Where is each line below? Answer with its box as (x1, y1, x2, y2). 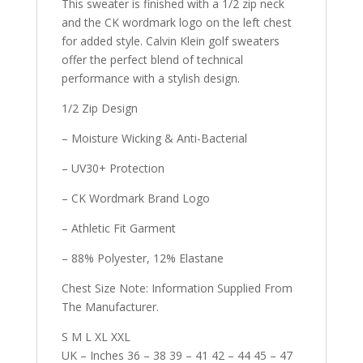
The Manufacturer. (61, 298, 159, 314)
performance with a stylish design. (61, 70, 240, 86)
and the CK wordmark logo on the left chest (61, 14, 292, 30)
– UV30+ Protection (61, 160, 164, 176)
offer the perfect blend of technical (61, 51, 243, 67)
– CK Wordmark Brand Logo (61, 190, 210, 206)
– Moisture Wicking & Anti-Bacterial (61, 130, 247, 146)
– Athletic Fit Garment (61, 220, 176, 236)
